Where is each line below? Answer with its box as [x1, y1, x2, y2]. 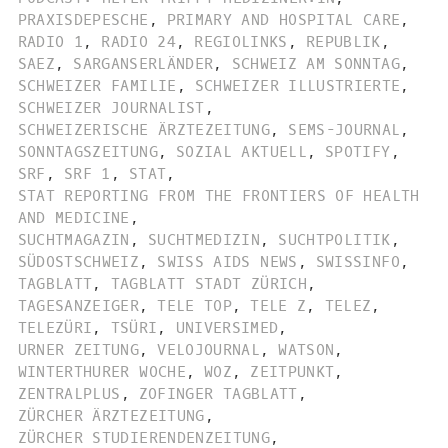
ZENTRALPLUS [17, 383, 121, 404]
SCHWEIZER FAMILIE [17, 75, 177, 96]
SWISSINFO [315, 251, 400, 272]
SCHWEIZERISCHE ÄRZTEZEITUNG [17, 119, 271, 140]
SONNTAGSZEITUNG [17, 141, 158, 162]
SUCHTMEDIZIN [148, 229, 261, 250]
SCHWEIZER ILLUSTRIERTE [194, 75, 401, 96]
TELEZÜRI [17, 317, 93, 338]
